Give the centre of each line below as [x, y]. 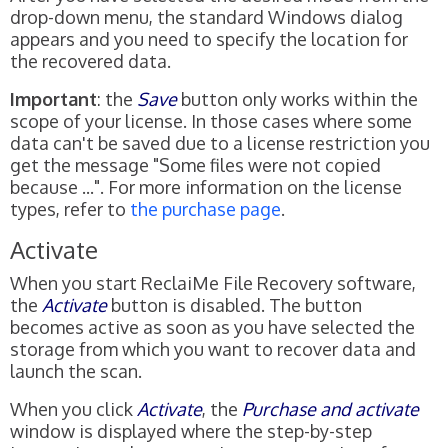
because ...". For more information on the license [206, 186]
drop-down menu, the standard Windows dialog [206, 16]
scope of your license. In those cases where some [211, 120]
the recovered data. [90, 60]
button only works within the [297, 98]
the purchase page [205, 208]
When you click [73, 408]
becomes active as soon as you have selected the [212, 326]
